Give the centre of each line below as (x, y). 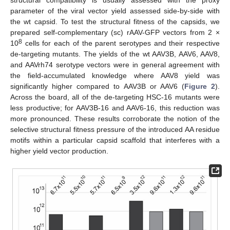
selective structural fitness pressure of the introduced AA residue (115, 130)
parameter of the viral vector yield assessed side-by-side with (115, 11)
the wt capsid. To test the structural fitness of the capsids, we (115, 22)
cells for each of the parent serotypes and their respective (121, 43)
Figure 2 (199, 87)
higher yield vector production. (59, 151)
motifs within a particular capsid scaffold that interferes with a (115, 140)
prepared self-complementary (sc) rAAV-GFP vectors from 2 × (115, 33)
